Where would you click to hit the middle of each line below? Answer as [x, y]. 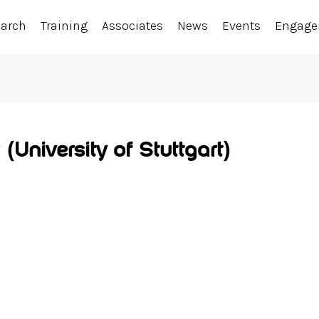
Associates [133, 26]
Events [242, 26]
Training [64, 26]
